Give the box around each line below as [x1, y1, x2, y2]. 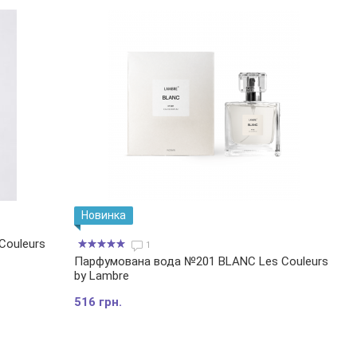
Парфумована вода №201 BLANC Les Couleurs [74, 254, 329, 269]
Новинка [81, 209, 127, 222]
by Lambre [74, 269, 130, 284]
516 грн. [74, 295, 123, 310]
